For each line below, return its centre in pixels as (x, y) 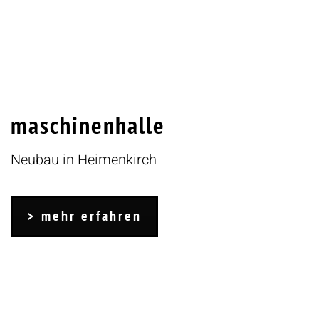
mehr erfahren (91, 215)
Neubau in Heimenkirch (84, 159)
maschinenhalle (88, 124)
